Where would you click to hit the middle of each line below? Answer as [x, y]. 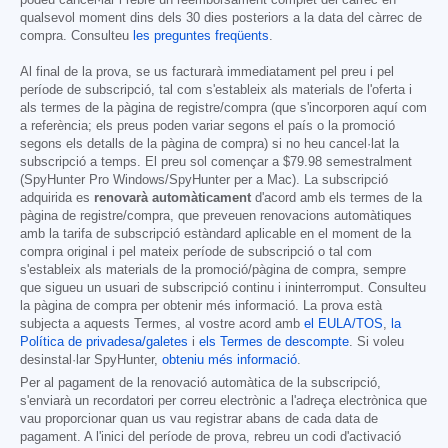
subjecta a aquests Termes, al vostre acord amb [162, 324]
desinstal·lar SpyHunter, [91, 360]
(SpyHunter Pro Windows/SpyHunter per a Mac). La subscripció [204, 180]
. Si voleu [376, 342]
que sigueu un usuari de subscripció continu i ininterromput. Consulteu [223, 288]
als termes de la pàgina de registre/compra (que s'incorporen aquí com [223, 108]
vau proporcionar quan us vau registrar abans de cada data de [199, 419]
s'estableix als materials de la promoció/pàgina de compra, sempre [213, 270]
